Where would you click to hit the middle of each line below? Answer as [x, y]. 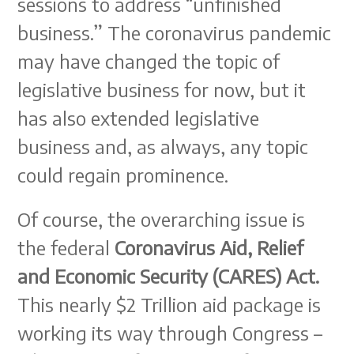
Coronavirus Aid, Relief [209, 247]
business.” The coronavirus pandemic [175, 32]
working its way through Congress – [170, 333]
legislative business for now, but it [162, 89]
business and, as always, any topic [163, 146]
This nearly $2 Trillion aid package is [169, 304]
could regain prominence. [123, 175]
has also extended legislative [139, 118]
